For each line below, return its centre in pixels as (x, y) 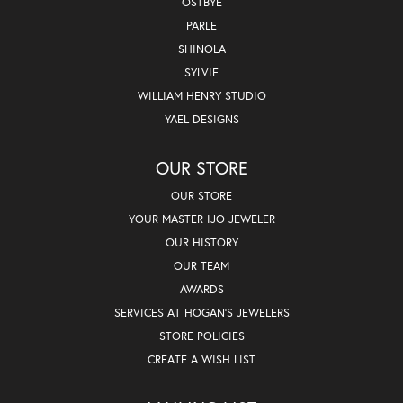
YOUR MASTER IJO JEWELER (201, 219)
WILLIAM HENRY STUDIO (201, 95)
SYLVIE (201, 72)
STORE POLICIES (201, 336)
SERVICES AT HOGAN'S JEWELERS (201, 312)
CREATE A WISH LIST (201, 359)
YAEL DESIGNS (201, 119)
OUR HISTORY (201, 242)
